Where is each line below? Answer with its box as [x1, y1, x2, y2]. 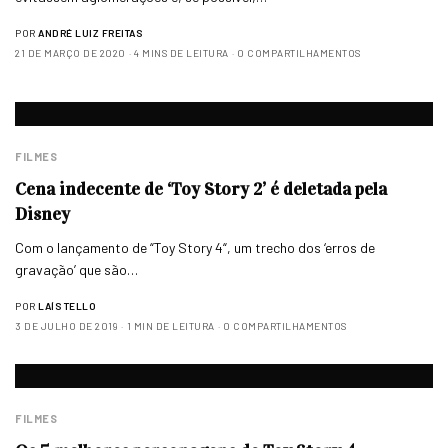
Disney [15, 202, 70, 225]
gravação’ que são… [15, 260, 139, 278]
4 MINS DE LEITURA [134, 47, 229, 60]
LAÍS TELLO [38, 299, 96, 312]
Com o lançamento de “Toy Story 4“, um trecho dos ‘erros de [15, 238, 376, 256]
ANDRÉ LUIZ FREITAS [38, 27, 142, 40]
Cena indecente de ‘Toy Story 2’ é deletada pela [15, 177, 387, 200]
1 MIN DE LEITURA [126, 319, 215, 332]
